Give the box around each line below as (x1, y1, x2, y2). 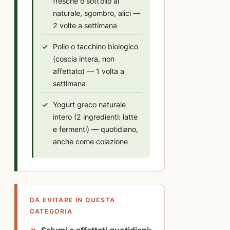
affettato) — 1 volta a (53, 66, 124, 75)
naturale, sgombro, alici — (53, 8, 140, 17)
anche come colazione (53, 137, 128, 146)
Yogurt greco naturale (53, 100, 126, 109)
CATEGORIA (30, 207, 72, 215)
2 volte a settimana (53, 21, 117, 30)
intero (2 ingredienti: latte (53, 112, 138, 121)
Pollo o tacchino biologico (53, 42, 138, 51)
